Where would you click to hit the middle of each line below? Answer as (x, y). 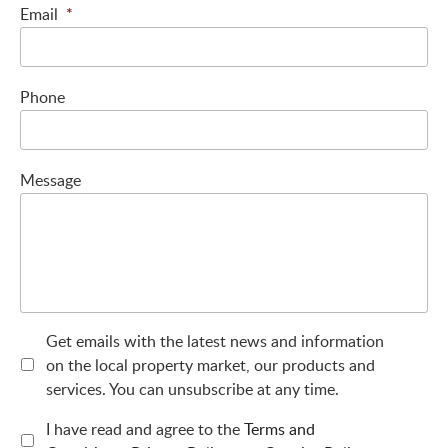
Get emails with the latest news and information (214, 340)
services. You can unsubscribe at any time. (192, 388)
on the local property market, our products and (210, 364)
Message (50, 179)
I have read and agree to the (144, 428)
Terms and (279, 428)
